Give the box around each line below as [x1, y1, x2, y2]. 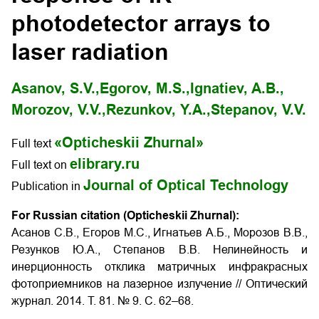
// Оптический [236, 278, 308, 290]
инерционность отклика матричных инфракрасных [11, 261, 308, 273]
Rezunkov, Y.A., [106, 102, 211, 117]
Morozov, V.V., [11, 102, 106, 117]
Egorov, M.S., [100, 80, 190, 96]
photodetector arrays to [11, 11, 271, 36]
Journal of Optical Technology [83, 177, 288, 193]
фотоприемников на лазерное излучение [11, 278, 236, 290]
